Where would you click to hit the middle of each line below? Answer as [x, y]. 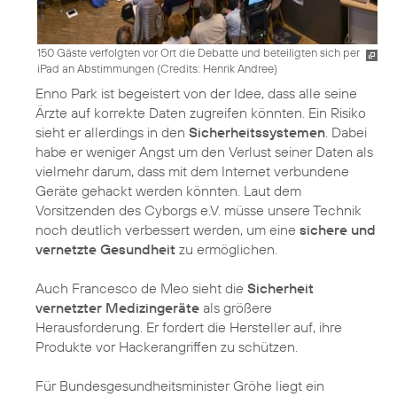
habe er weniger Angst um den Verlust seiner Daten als [204, 152]
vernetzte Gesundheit [105, 249]
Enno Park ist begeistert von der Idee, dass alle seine [196, 93]
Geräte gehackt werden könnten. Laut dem [168, 191]
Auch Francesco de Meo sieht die [141, 288]
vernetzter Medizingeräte [117, 308]
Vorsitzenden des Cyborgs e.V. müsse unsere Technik [198, 210]
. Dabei [346, 132]
